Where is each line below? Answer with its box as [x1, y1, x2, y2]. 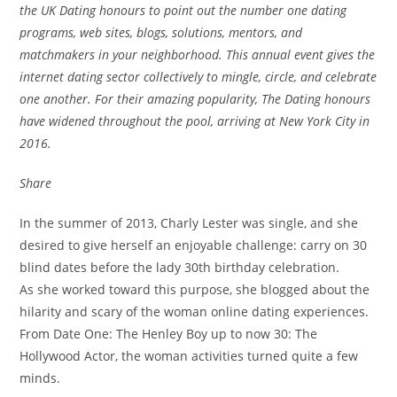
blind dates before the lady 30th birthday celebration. [19, 259, 340, 276]
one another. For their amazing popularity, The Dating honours [19, 90, 371, 107]
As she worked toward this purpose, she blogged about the [19, 281, 370, 298]
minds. [19, 370, 61, 386]
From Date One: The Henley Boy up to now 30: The [19, 325, 318, 342]
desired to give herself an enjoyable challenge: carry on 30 [19, 237, 368, 253]
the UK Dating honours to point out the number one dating [19, 2, 347, 19]
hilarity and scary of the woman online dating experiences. [19, 303, 370, 320]
